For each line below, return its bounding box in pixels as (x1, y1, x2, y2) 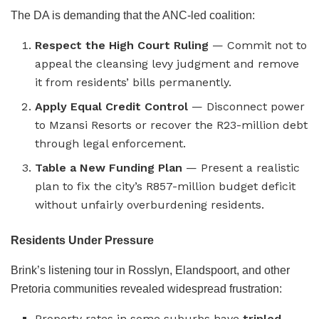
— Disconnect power (188, 99, 305, 113)
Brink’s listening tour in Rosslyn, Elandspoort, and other (11, 263, 290, 276)
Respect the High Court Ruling (35, 38, 209, 52)
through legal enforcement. (35, 136, 187, 150)
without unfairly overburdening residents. (35, 197, 265, 211)
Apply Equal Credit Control (35, 99, 189, 113)
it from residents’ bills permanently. (35, 75, 232, 89)
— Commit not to (209, 38, 308, 52)
